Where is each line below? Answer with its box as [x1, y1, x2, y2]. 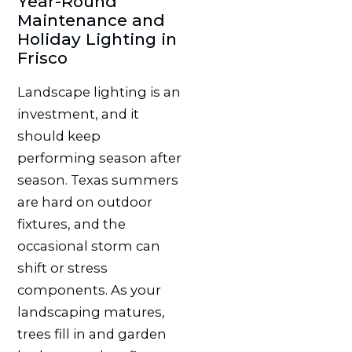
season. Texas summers [16, 171, 178, 188]
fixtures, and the [16, 215, 126, 232]
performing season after [16, 149, 181, 166]
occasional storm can [16, 237, 160, 254]
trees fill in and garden [16, 325, 167, 342]
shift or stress [16, 259, 108, 276]
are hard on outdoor [16, 193, 152, 210]
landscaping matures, [16, 303, 165, 320]
